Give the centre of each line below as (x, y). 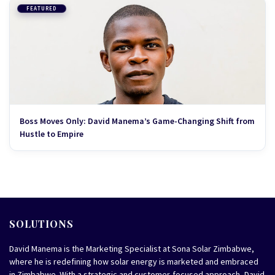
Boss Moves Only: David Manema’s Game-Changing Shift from (137, 121)
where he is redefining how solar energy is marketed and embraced (134, 261)
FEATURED (42, 8)
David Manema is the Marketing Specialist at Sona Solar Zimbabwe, (132, 248)
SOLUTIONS (41, 223)
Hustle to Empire (52, 134)
